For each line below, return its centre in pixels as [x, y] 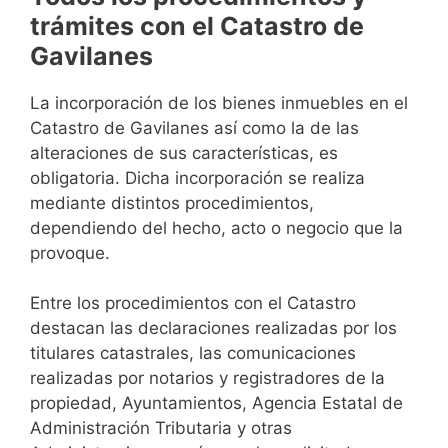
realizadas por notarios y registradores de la [207, 378]
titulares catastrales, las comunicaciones [193, 353]
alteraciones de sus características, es [184, 152]
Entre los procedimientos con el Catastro [193, 303]
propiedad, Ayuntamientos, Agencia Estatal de [216, 403]
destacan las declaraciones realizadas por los [213, 328]
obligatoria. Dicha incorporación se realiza [197, 177]
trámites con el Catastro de [197, 25]
